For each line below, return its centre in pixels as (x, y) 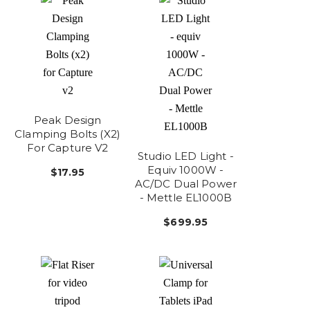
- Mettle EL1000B (186, 197)
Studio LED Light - (185, 156)
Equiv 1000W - (186, 170)
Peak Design (67, 120)
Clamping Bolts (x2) (68, 134)
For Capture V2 (67, 147)
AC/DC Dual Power (186, 183)
